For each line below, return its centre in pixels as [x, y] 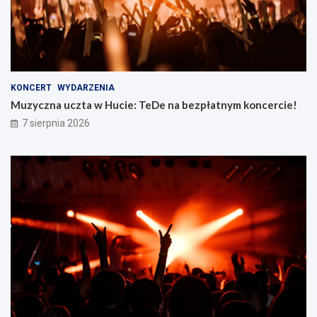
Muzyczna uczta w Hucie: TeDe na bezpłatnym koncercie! [154, 104]
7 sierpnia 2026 [56, 123]
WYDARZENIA [86, 87]
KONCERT [31, 87]
